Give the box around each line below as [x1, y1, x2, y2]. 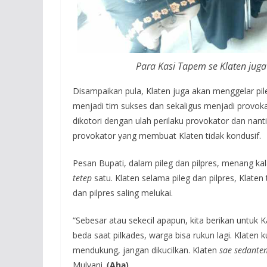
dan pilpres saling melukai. [73, 187, 173, 199]
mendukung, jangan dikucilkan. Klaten [73, 244, 219, 256]
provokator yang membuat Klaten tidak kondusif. [73, 130, 261, 142]
